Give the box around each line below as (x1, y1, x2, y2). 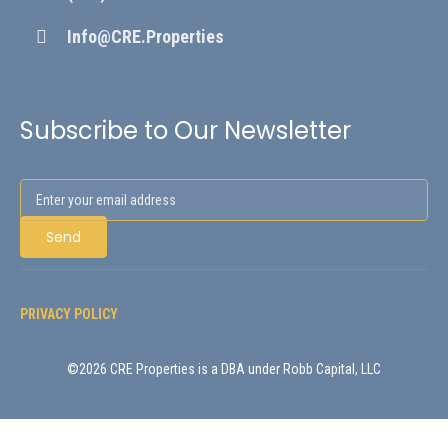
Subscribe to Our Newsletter (20, 113, 351, 147)
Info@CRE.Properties (67, 25, 225, 47)
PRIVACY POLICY (20, 305, 118, 322)
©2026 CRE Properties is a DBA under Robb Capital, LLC (67, 360, 381, 377)
